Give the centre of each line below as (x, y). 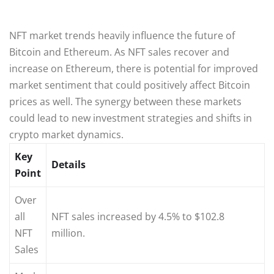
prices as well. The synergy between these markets (125, 101)
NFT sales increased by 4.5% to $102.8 (138, 216)
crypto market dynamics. (66, 134)
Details (68, 164)
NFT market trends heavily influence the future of (122, 35)
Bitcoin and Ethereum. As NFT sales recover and (119, 52)
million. (68, 233)
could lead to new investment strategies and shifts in (131, 118)
